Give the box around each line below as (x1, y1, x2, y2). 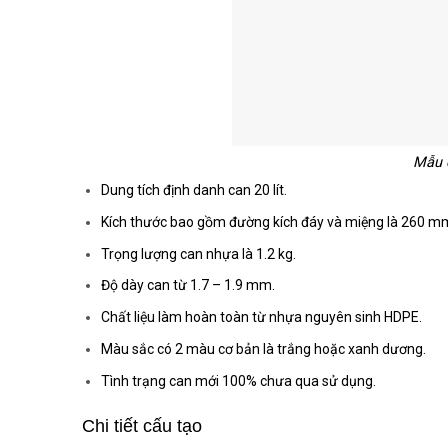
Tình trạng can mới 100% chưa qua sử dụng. (100, 372, 376, 389)
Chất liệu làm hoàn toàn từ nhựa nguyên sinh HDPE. (100, 309, 422, 326)
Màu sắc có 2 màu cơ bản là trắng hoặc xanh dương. (100, 340, 426, 357)
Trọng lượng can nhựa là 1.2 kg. (100, 245, 296, 262)
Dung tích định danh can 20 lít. (100, 182, 287, 199)
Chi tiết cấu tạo (82, 416, 202, 437)
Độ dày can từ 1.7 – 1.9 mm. (100, 277, 275, 294)
